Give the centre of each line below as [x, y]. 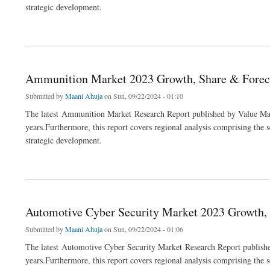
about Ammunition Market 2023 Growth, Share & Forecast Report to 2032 [126, 162]
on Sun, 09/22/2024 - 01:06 [143, 229]
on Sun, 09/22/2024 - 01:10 [143, 96]
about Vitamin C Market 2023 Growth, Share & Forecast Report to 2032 [123, 29]
